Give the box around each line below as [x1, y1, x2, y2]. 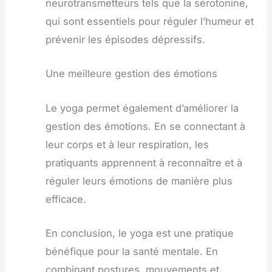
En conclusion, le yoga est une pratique [45, 226, 234, 239]
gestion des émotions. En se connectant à [45, 120, 245, 132]
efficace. [45, 192, 86, 205]
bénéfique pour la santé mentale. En [45, 245, 218, 257]
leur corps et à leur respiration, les [45, 138, 209, 151]
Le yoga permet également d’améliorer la [45, 101, 239, 114]
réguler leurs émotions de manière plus [45, 174, 233, 187]
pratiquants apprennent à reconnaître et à [45, 156, 242, 169]
